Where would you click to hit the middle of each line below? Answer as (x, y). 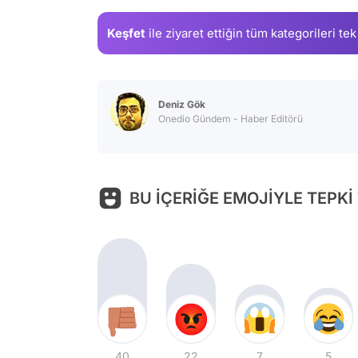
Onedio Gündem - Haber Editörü (231, 119)
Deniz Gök (182, 105)
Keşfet (126, 33)
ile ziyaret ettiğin (196, 33)
